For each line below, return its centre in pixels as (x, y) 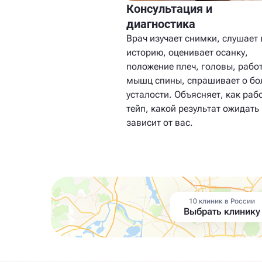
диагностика (161, 24)
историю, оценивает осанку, (187, 53)
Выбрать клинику (222, 212)
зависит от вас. (160, 123)
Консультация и (169, 9)
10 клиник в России (222, 201)
